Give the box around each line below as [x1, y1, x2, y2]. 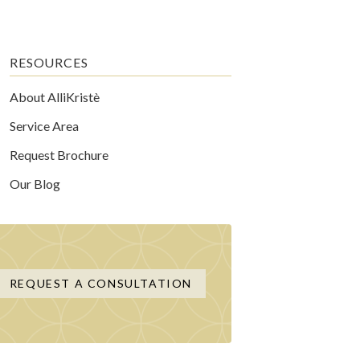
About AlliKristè [10, 89, 100, 104]
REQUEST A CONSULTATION [9, 276, 192, 290]
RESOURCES [10, 55, 88, 70]
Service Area [10, 118, 80, 133]
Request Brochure [10, 147, 109, 162]
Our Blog [10, 176, 61, 191]
